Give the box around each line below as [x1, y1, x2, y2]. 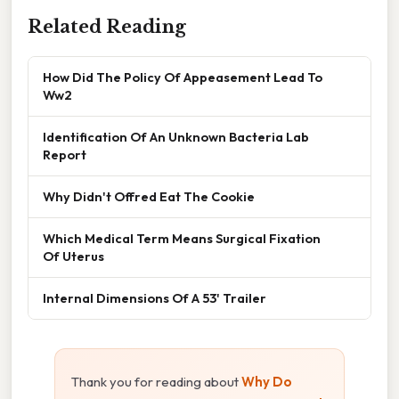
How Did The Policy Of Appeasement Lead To [43, 69, 322, 86]
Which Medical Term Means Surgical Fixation [43, 230, 321, 248]
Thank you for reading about [71, 373, 241, 391]
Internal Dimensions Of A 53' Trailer [43, 289, 266, 307]
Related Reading [28, 16, 186, 38]
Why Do [241, 373, 292, 391]
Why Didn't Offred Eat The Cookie [43, 188, 255, 206]
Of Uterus [43, 248, 104, 265]
